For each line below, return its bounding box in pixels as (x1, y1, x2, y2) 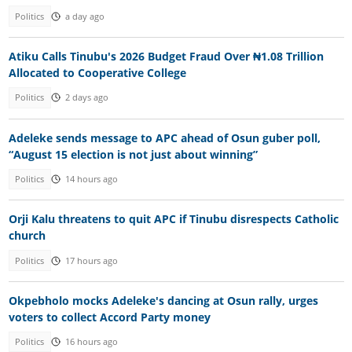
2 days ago (64, 92, 108, 104)
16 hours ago (64, 336, 118, 348)
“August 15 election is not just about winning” (8, 146, 258, 162)
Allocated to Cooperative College (8, 65, 186, 81)
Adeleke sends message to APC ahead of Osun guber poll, (8, 130, 321, 145)
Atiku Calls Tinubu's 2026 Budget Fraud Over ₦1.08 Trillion (8, 49, 324, 64)
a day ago (64, 10, 104, 22)
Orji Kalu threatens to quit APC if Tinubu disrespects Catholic (8, 211, 339, 227)
